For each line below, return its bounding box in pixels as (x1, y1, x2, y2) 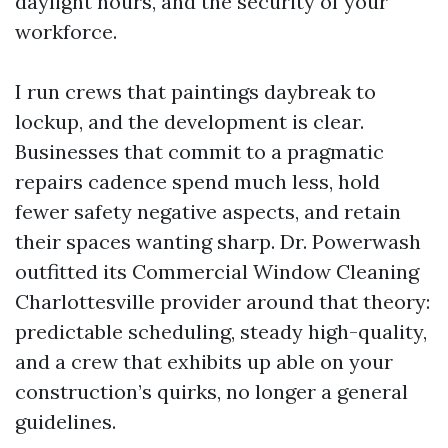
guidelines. (15, 409, 116, 434)
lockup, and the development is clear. (15, 109, 364, 134)
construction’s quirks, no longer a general (15, 379, 408, 404)
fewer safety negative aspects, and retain (15, 199, 401, 224)
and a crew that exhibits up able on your (15, 349, 393, 374)
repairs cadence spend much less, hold (15, 169, 380, 194)
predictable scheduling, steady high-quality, (15, 319, 427, 344)
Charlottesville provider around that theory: (15, 289, 430, 314)
